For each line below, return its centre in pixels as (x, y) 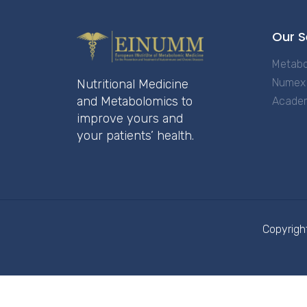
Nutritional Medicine (133, 85)
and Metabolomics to (135, 102)
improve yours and (130, 119)
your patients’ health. (135, 136)
